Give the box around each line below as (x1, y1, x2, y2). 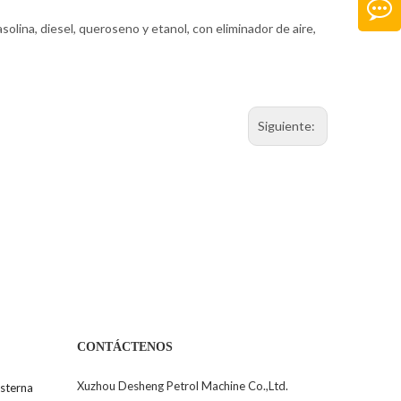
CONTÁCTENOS (77, 340, 173, 354)
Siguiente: (258, 118, 318, 133)
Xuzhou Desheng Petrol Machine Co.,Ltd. (77, 379, 288, 394)
